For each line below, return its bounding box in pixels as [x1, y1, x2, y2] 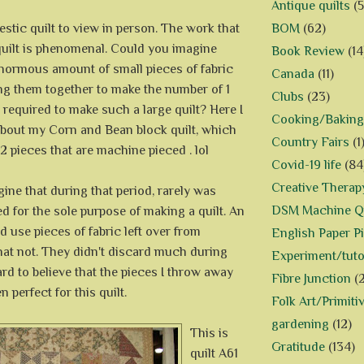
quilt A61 [190, 345, 238, 361]
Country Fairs [271, 135, 349, 150]
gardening [271, 317, 329, 332]
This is [190, 325, 228, 340]
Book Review [271, 44, 344, 59]
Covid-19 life [271, 158, 341, 173]
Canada [271, 67, 314, 82]
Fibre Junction [271, 271, 351, 287]
